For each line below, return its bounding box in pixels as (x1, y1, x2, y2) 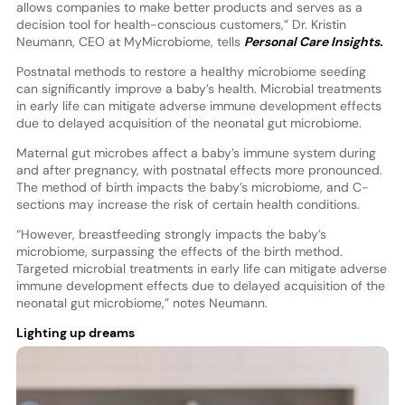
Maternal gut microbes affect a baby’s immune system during (15, 144, 376, 161)
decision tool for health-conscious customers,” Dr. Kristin (15, 15, 346, 33)
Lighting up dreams (15, 324, 135, 341)
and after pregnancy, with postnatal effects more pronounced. (15, 161, 382, 178)
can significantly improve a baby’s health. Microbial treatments (15, 80, 381, 97)
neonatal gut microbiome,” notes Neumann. (15, 294, 268, 311)
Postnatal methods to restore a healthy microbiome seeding (15, 62, 366, 80)
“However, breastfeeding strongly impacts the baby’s (15, 225, 326, 242)
